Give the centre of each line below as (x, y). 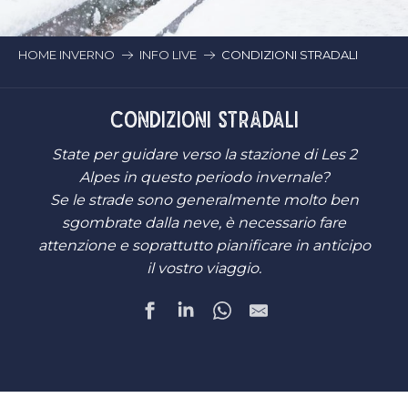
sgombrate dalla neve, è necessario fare (204, 223)
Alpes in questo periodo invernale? (204, 177)
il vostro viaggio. (204, 268)
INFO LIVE (168, 55)
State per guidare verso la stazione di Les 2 (204, 154)
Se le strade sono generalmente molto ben (204, 200)
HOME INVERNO (66, 55)
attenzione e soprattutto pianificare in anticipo (204, 245)
